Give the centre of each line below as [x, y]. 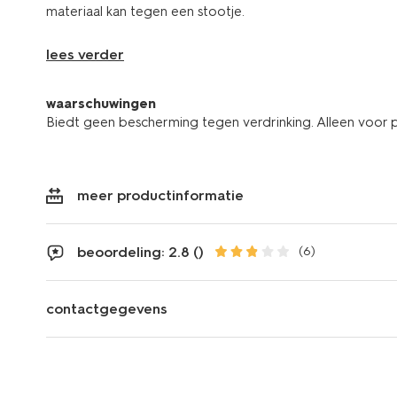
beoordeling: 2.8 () [140, 252]
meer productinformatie [160, 195]
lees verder [85, 54]
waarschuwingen [101, 103]
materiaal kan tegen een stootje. [145, 11]
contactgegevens [107, 308]
